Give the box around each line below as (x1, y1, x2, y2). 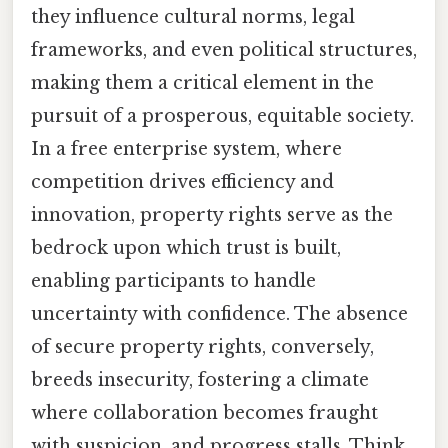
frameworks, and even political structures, (31, 38, 417, 61)
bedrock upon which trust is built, (31, 236, 341, 259)
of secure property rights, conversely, (31, 335, 374, 358)
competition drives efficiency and (31, 170, 334, 193)
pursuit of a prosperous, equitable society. (31, 104, 414, 127)
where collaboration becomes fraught (31, 401, 378, 424)
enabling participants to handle (31, 269, 316, 292)
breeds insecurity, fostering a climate (31, 368, 369, 391)
